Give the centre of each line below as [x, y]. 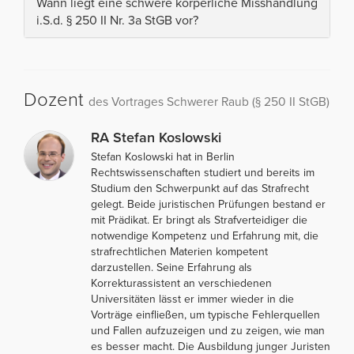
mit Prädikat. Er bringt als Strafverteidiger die [199, 220]
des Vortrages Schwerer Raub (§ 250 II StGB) [209, 102]
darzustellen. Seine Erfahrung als [171, 267]
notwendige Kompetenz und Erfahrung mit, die [205, 235]
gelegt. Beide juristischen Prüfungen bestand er [208, 204]
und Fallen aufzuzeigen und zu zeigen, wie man [208, 330]
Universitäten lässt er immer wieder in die [192, 299]
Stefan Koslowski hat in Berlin [163, 156]
